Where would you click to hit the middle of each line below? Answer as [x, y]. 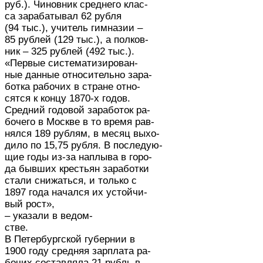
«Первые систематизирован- [71, 63]
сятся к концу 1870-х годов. [68, 98]
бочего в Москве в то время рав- [80, 122]
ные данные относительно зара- [78, 75]
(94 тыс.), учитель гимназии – [74, 28]
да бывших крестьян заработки [77, 169]
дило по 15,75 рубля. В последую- [84, 145]
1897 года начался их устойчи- [76, 192]
